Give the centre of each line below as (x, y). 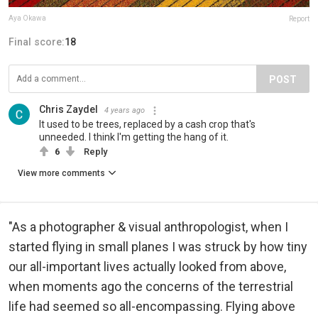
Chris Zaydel (68, 110)
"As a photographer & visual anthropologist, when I (148, 227)
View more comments (61, 174)
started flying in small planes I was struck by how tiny (158, 247)
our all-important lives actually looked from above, (147, 267)
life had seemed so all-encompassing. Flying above (152, 307)
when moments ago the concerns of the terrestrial (151, 287)
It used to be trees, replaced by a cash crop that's (147, 125)
